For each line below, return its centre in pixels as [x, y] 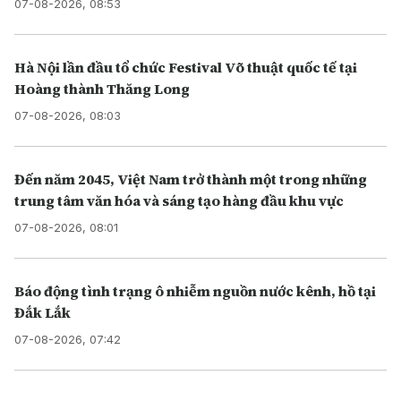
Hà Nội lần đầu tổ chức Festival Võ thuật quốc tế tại [186, 68]
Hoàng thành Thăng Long [102, 89]
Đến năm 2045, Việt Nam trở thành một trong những [191, 179]
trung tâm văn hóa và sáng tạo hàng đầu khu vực [179, 201]
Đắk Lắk [43, 313]
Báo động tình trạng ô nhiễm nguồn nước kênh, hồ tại [195, 291]
